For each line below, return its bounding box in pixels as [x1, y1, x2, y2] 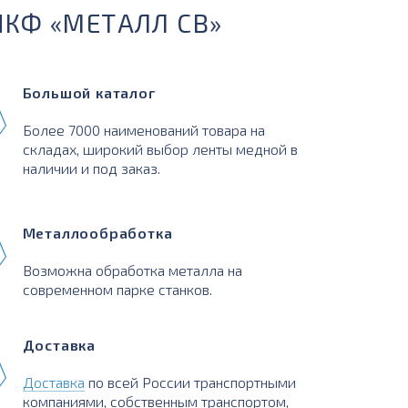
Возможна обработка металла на [22, 261, 242, 279]
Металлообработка [22, 224, 173, 241]
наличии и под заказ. [22, 158, 160, 177]
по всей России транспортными [84, 373, 296, 391]
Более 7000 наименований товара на [22, 120, 265, 138]
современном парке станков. [22, 280, 212, 298]
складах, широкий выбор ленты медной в [22, 139, 298, 158]
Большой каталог [22, 83, 156, 101]
